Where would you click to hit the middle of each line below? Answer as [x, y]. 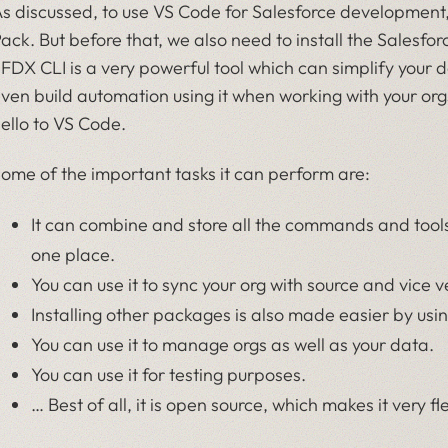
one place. [72, 254]
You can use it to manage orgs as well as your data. [232, 344]
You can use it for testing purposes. [168, 374]
